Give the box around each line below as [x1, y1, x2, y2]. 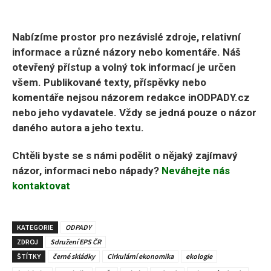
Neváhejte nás [162, 165, 230, 177]
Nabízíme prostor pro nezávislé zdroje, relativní [12, 31, 241, 44]
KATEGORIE [17, 223, 53, 232]
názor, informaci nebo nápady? [12, 165, 162, 177]
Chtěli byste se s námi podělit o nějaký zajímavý [12, 149, 238, 162]
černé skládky [53, 252, 95, 261]
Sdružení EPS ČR [50, 237, 101, 247]
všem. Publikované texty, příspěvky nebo [12, 76, 206, 89]
